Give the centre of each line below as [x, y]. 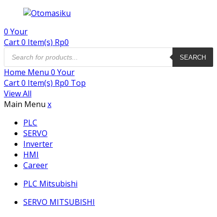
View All [18, 93]
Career [36, 165]
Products [20, 51]
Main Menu [26, 104]
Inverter [38, 144]
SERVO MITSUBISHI [59, 202]
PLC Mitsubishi [50, 184]
